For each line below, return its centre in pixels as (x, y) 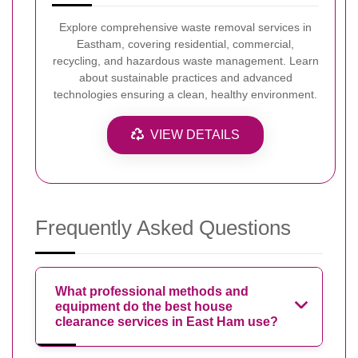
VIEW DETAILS (195, 134)
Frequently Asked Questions (163, 227)
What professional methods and (152, 291)
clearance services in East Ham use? (167, 321)
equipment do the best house (144, 306)
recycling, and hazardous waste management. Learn (185, 60)
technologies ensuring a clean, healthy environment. (185, 94)
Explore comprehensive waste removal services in (185, 27)
